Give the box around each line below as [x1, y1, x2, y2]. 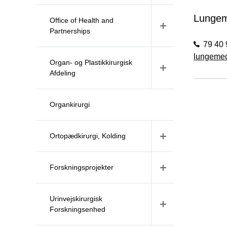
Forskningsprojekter [50, 163, 113, 171]
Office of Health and [50, 16, 113, 24]
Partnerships [50, 27, 90, 35]
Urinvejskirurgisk [50, 195, 102, 203]
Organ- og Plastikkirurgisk [50, 58, 132, 66]
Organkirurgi [50, 100, 90, 108]
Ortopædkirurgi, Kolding [50, 132, 126, 140]
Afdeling [50, 69, 75, 77]
